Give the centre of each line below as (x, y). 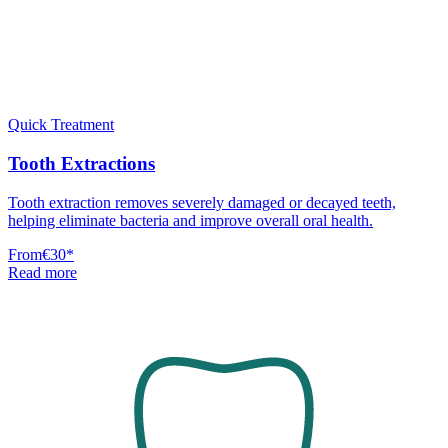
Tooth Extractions (81, 163)
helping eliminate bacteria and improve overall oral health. (190, 220)
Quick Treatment (61, 125)
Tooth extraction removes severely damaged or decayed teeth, (202, 202)
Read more (42, 272)
